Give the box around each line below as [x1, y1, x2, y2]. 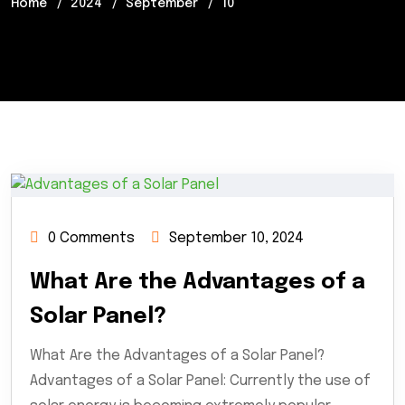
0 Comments [48, 230, 135, 246]
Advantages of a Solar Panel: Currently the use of [30, 372, 371, 389]
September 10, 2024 [169, 230, 304, 246]
